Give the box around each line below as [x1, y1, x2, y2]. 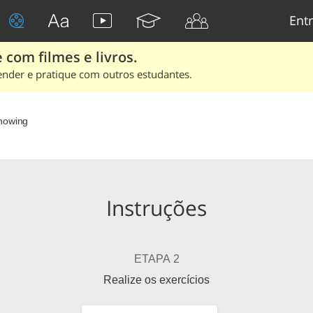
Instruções [106, 194, 207, 222]
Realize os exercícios [103, 274, 210, 286]
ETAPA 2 [133, 253, 180, 265]
